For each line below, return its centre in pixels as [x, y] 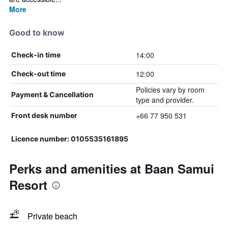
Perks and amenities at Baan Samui [112, 168]
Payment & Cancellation [52, 94]
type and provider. [165, 100]
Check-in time [36, 55]
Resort [28, 185]
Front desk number [44, 115]
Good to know [37, 33]
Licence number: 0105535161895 [70, 139]
